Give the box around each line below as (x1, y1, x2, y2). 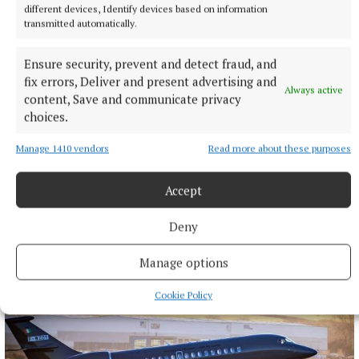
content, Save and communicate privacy (24, 91, 241, 107)
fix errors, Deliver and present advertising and (24, 73, 276, 90)
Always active (284, 83, 343, 96)
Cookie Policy (155, 288, 212, 301)
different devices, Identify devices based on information (24, 2, 268, 15)
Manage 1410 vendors (16, 142, 109, 155)
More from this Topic (8, 192, 179, 214)
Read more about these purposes (208, 142, 351, 155)
